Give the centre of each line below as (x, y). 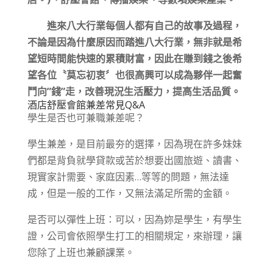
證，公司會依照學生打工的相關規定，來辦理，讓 (134, 236)
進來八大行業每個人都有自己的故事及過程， (134, 26)
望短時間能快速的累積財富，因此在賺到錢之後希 (134, 58)
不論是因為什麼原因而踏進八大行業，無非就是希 (134, 42)
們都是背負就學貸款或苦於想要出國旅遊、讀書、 (134, 160)
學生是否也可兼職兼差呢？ (86, 118)
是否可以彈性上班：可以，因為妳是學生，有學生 (134, 219)
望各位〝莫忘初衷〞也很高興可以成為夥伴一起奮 (134, 75)
